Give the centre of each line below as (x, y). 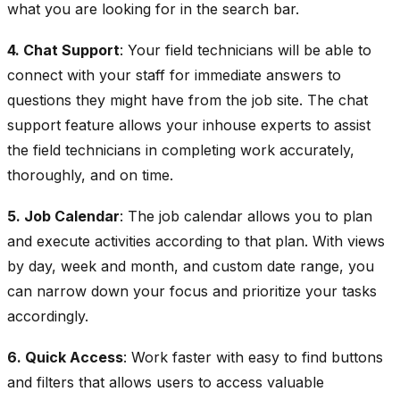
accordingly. (48, 316)
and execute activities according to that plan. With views (196, 241)
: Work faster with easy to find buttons (253, 357)
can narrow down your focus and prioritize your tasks (192, 291)
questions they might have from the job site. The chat (187, 100)
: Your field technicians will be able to (246, 50)
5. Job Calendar (63, 216)
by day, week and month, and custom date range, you (191, 266)
